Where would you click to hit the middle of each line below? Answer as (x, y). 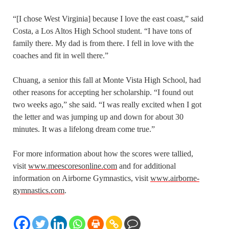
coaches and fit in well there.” (61, 55)
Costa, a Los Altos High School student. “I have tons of (102, 31)
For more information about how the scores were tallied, (103, 153)
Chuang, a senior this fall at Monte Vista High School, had (107, 80)
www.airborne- (175, 178)
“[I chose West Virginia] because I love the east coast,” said (108, 18)
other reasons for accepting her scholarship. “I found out (103, 92)
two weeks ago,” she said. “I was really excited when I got (107, 104)
